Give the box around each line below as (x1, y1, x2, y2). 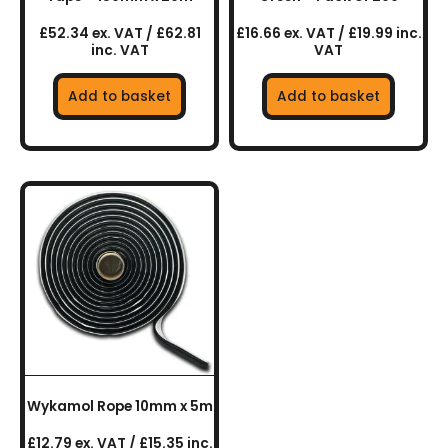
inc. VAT (90, 40, 149, 60)
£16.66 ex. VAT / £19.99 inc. (235, 23, 422, 43)
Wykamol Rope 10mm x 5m (26, 397, 213, 417)
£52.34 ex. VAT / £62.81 (38, 23, 201, 43)
